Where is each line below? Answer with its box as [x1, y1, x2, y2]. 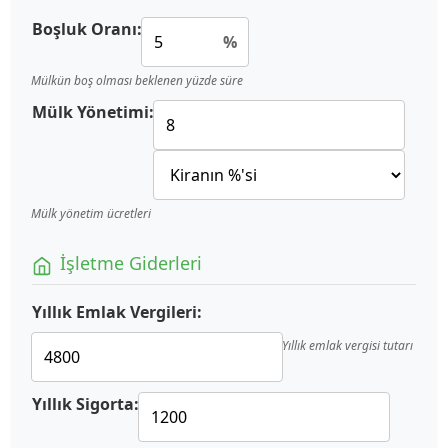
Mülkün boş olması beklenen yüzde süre [31, 72, 243, 90]
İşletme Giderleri [60, 251, 202, 276]
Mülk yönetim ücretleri [31, 205, 151, 223]
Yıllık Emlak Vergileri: [32, 300, 202, 323]
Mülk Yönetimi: [32, 101, 154, 124]
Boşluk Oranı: [32, 18, 142, 41]
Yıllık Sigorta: [32, 392, 139, 415]
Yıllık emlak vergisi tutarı [282, 336, 413, 354]
